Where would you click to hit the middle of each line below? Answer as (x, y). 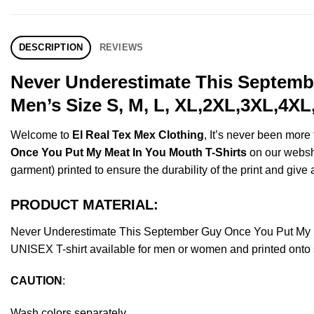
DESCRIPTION (51, 47)
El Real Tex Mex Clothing (138, 135)
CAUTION (36, 281)
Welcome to (41, 135)
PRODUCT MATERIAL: (84, 204)
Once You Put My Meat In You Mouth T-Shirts (129, 152)
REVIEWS (121, 47)
